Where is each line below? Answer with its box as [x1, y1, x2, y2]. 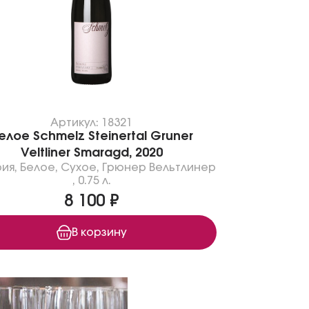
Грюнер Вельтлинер [102, 162, 216, 173]
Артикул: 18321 [50, 117, 132, 128]
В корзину [71, 226, 127, 238]
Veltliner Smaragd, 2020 [20, 147, 163, 159]
